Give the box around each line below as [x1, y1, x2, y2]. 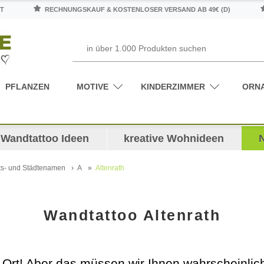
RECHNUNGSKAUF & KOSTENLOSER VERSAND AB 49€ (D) [43, 6, 231, 13]
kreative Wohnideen [124, 132, 225, 144]
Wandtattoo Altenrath [44, 206, 220, 223]
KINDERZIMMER [140, 81, 205, 91]
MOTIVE [76, 81, 108, 91]
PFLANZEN [5, 81, 50, 91]
